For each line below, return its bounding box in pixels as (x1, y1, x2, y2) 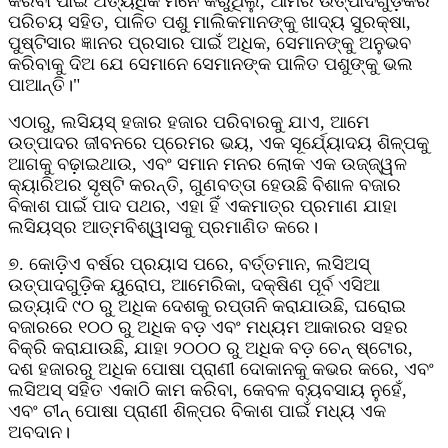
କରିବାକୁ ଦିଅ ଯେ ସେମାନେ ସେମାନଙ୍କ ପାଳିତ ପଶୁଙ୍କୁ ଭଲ (8, 54, 413, 75)
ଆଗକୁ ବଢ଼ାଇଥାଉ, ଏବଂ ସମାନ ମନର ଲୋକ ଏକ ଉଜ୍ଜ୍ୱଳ (8, 154, 407, 175)
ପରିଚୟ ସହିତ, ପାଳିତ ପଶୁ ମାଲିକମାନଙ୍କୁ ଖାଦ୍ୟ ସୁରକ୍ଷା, (8, 12, 411, 33)
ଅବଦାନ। (8, 422, 70, 443)
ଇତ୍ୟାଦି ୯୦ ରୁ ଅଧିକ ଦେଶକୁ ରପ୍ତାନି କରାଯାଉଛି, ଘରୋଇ (8, 296, 406, 317)
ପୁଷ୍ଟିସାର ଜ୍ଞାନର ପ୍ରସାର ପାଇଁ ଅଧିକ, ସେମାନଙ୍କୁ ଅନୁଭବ (8, 33, 411, 54)
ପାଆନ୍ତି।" (8, 75, 80, 96)
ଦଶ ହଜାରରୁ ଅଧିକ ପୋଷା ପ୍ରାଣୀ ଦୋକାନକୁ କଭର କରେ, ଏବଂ (8, 359, 434, 380)
